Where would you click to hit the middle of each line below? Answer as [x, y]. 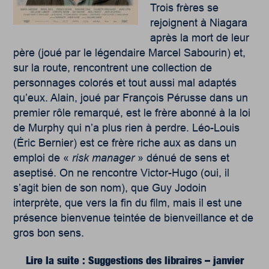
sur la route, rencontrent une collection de [113, 68]
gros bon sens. [50, 233]
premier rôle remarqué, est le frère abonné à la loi [132, 113]
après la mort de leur [200, 38]
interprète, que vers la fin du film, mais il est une [128, 203]
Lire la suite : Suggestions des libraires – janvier [134, 261]
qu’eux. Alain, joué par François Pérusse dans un [131, 98]
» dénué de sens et [182, 158]
